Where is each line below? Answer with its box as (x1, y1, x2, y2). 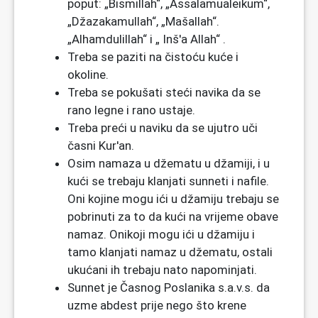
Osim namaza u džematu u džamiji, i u (67, 156, 270, 171)
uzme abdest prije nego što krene (67, 298, 246, 313)
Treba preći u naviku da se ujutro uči (67, 121, 258, 136)
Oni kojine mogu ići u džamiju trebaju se (67, 192, 279, 207)
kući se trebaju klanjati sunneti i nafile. (67, 174, 269, 189)
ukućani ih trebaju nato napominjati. (67, 263, 257, 278)
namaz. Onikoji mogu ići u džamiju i (67, 227, 255, 242)
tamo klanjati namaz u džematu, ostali (67, 245, 273, 260)
